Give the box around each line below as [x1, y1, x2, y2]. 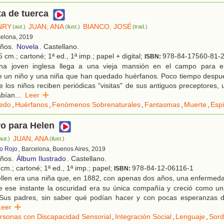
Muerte [184, 100, 206, 109]
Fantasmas [144, 100, 180, 109]
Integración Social [115, 212, 171, 221]
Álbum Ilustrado [16, 154, 66, 163]
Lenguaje [175, 212, 205, 221]
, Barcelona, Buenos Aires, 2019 [18, 145, 105, 153]
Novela [16, 42, 38, 51]
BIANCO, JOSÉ [83, 22, 132, 31]
